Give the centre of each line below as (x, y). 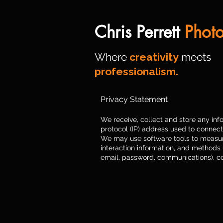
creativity (154, 57)
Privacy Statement (134, 99)
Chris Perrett (140, 32)
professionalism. (136, 71)
